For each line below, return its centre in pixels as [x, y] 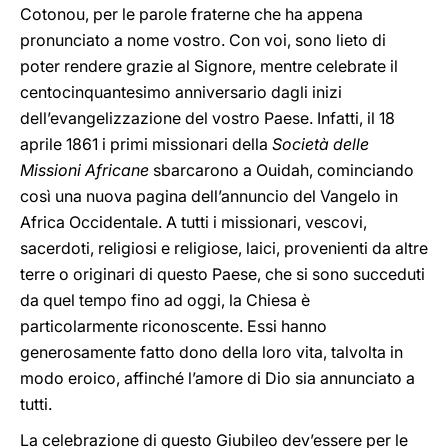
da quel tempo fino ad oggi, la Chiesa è [165, 300]
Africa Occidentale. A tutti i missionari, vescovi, [193, 222]
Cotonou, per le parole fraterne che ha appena [191, 14]
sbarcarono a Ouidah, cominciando [281, 170]
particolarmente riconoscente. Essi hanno [173, 326]
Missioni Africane [84, 170]
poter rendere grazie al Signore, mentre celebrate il [209, 66]
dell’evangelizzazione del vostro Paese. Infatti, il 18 [207, 118]
